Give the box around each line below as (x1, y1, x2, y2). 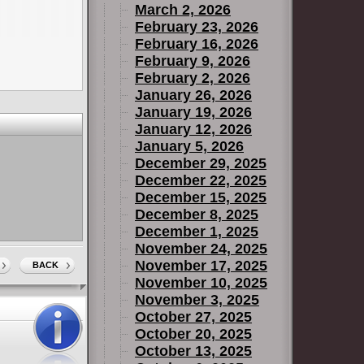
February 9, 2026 (135, 53, 250, 69)
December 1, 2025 (135, 223, 258, 240)
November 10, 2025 (135, 275, 267, 291)
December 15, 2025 (135, 189, 266, 206)
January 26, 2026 (135, 87, 252, 103)
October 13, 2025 (135, 343, 252, 359)
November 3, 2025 (135, 292, 259, 308)
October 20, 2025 (135, 326, 252, 342)
